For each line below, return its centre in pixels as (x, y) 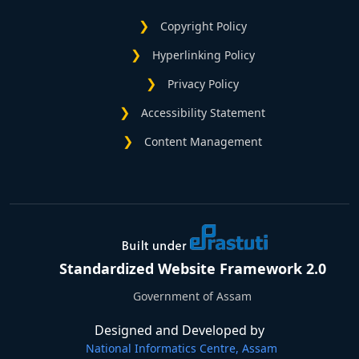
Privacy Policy (203, 84)
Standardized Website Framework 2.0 (192, 269)
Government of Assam (192, 296)
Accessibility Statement (203, 113)
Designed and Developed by (179, 331)
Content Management (203, 142)
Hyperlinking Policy (203, 55)
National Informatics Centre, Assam (181, 349)
